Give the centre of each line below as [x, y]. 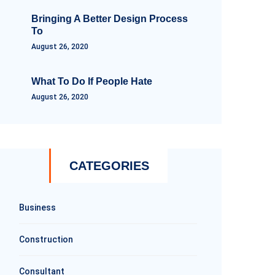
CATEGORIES [109, 166]
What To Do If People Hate [92, 81]
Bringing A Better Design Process [110, 19]
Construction [46, 239]
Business [37, 207]
